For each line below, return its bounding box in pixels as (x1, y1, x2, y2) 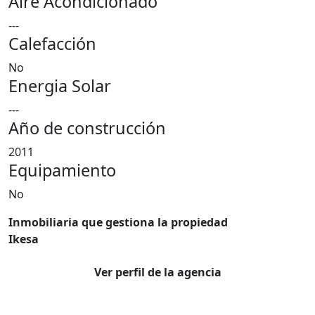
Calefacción (8, 32, 96, 55)
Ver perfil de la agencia (94, 264, 221, 280)
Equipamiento (8, 159, 116, 181)
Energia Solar (8, 75, 111, 97)
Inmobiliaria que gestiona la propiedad (8, 214, 228, 230)
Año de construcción (8, 117, 166, 139)
